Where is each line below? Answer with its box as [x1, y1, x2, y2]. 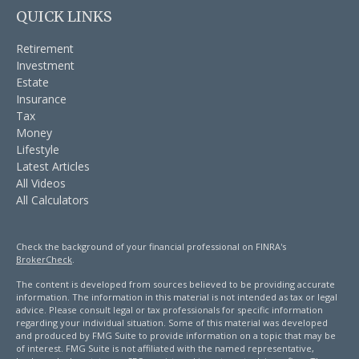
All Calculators [16, 192, 89, 208]
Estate [16, 74, 49, 90]
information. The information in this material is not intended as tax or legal [16, 290, 337, 303]
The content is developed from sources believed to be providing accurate [16, 277, 335, 290]
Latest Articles [16, 158, 90, 174]
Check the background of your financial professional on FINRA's [16, 240, 286, 252]
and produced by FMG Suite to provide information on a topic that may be [16, 329, 336, 341]
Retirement [16, 40, 74, 56]
